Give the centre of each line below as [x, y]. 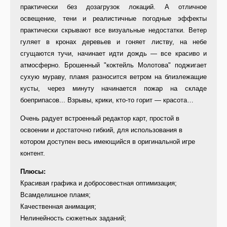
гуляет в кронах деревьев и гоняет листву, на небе [113, 42]
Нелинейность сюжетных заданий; [73, 218]
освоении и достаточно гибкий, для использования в [101, 130]
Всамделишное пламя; [55, 195]
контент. [33, 154]
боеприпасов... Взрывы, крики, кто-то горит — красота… [107, 100]
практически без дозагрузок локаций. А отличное [113, 7]
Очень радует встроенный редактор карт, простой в [100, 119]
